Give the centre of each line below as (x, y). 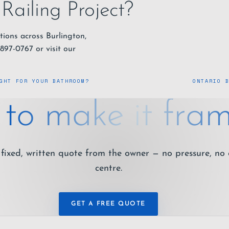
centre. (108, 169)
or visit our (54, 49)
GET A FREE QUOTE (108, 204)
